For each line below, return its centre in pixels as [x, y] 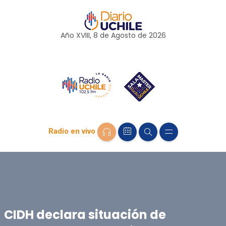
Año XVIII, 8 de [86, 35]
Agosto [123, 35]
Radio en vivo [72, 131]
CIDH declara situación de [85, 214]
